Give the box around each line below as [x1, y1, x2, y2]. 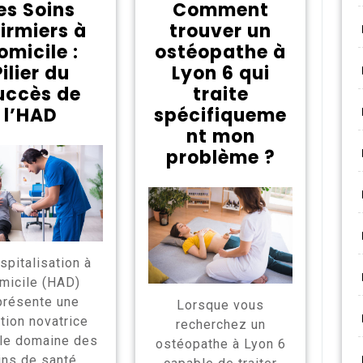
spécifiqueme [154, 103, 287, 128]
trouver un [169, 19, 271, 44]
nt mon [186, 124, 255, 149]
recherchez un [175, 316, 266, 332]
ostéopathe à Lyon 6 [155, 335, 286, 352]
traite [192, 82, 249, 107]
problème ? [165, 145, 275, 170]
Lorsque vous [177, 297, 264, 313]
